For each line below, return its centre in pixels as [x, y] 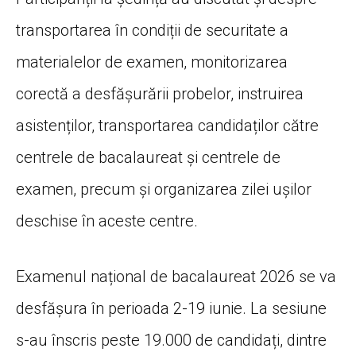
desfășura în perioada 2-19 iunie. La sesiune [171, 309]
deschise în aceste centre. [107, 221]
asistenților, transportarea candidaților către [167, 126]
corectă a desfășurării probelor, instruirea [160, 94]
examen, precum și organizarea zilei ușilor [164, 190]
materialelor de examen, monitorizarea [152, 62]
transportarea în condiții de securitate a [152, 31]
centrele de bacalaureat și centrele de [148, 158]
